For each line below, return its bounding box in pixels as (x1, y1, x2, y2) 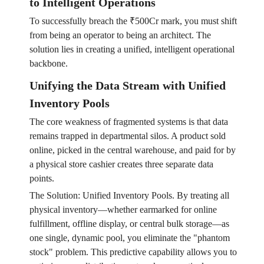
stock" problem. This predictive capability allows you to (29, 247, 237, 258)
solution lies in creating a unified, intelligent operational (29, 44, 235, 55)
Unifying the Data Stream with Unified (29, 79, 226, 93)
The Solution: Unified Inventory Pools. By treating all (29, 190, 229, 201)
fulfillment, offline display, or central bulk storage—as (29, 219, 229, 229)
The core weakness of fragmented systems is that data (29, 117, 228, 127)
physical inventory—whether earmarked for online (29, 204, 217, 215)
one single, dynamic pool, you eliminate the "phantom (29, 233, 230, 243)
